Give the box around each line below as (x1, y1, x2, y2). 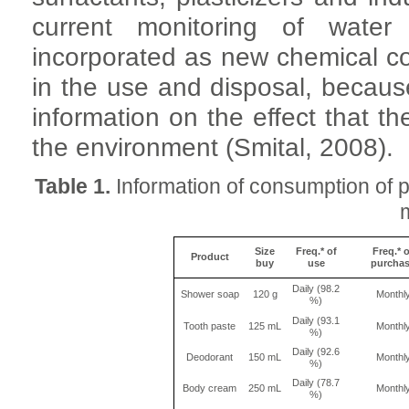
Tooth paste (184, 320, 236, 332)
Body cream (183, 383, 236, 394)
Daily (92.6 (292, 346, 340, 358)
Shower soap (180, 288, 239, 300)
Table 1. (34, 174, 110, 199)
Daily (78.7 (292, 377, 340, 389)
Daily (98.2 (292, 283, 340, 295)
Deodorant (186, 351, 233, 363)
